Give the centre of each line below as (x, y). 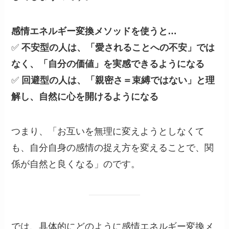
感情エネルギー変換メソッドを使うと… (94, 31)
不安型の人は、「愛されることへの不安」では (118, 47)
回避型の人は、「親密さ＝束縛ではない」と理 (118, 80)
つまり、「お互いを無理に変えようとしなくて (108, 131)
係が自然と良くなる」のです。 (76, 164)
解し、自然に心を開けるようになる (85, 96)
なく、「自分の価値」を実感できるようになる (108, 64)
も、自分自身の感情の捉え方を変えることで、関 (113, 147)
